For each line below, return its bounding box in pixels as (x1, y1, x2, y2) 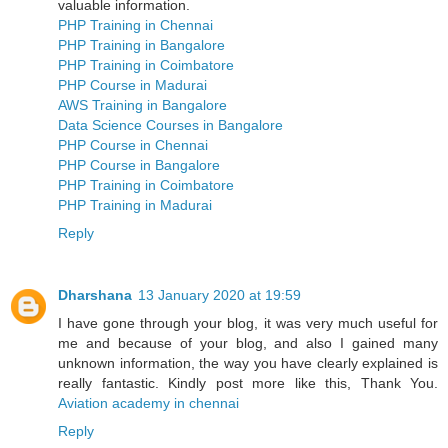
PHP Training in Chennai (58, 17, 213, 34)
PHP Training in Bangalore (58, 37, 225, 54)
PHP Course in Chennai (58, 137, 208, 154)
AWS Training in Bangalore (58, 97, 227, 114)
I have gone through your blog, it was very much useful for (58, 315, 438, 332)
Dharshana (58, 287, 132, 304)
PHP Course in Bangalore (58, 157, 220, 174)
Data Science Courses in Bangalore (58, 117, 283, 134)
